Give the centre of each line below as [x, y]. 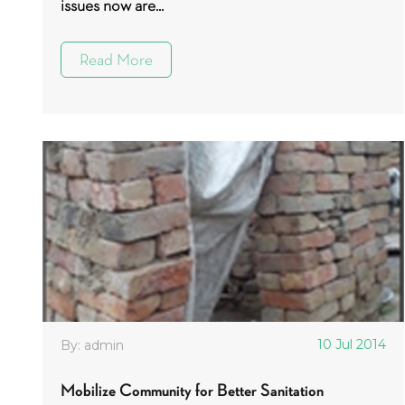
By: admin [92, 345]
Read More [116, 60]
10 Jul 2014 [352, 344]
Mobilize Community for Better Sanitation [192, 390]
